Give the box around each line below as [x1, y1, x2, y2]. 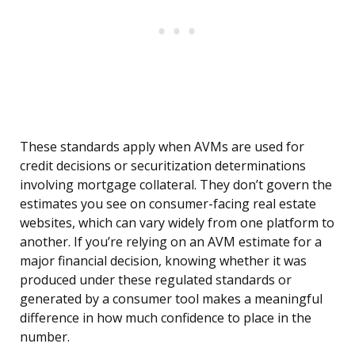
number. [20, 328, 70, 346]
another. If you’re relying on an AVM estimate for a [20, 233, 322, 251]
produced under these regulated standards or [20, 271, 292, 289]
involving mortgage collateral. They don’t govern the [20, 176, 332, 194]
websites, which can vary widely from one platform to [20, 214, 334, 232]
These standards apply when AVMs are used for [20, 138, 304, 156]
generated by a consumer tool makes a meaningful [20, 290, 323, 308]
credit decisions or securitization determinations [20, 157, 306, 175]
